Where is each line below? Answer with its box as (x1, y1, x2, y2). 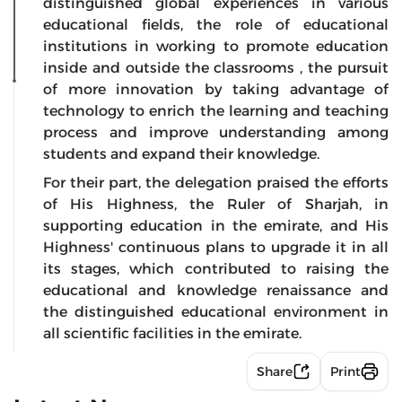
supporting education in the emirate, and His (43, 216, 389, 234)
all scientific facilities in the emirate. (43, 324, 301, 342)
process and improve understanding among (43, 123, 389, 141)
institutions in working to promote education (43, 37, 389, 55)
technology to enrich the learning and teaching (43, 101, 389, 119)
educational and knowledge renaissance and (43, 281, 389, 299)
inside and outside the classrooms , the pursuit (43, 58, 389, 76)
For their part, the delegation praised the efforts (43, 173, 389, 191)
